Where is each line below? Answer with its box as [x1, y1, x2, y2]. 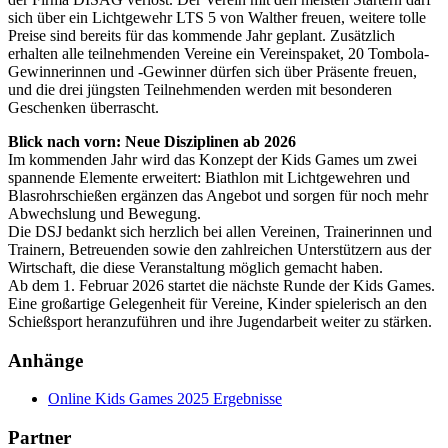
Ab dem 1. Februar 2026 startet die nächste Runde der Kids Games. [8, 276, 435, 294]
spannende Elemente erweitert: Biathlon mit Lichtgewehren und [8, 168, 410, 186]
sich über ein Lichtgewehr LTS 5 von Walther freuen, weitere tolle [8, 8, 426, 26]
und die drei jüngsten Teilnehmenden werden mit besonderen [8, 80, 392, 98]
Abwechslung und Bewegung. [8, 204, 201, 222]
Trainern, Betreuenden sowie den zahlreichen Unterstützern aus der [8, 240, 431, 258]
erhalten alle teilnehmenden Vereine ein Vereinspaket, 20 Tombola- [8, 44, 429, 62]
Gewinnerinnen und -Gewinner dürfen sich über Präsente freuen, [8, 62, 417, 80]
